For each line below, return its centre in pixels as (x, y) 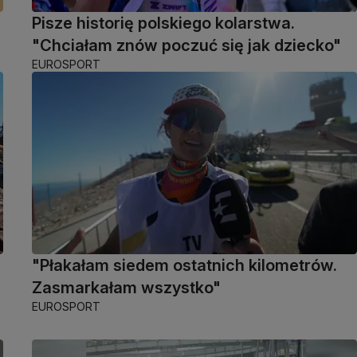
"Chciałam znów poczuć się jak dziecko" (186, 45)
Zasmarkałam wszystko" (126, 287)
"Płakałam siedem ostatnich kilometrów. (184, 265)
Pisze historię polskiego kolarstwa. (163, 23)
